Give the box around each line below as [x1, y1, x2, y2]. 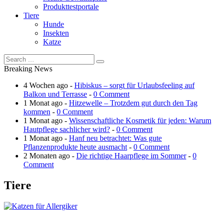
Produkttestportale [43, 2, 99, 11]
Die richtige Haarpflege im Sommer [76, 151, 186, 160]
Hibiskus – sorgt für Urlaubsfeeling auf [74, 81, 195, 89]
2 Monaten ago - [23, 151, 76, 160]
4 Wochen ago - [23, 81, 74, 89]
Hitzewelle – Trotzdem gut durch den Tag [69, 98, 197, 107]
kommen [23, 107, 50, 116]
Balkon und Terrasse [23, 89, 87, 98]
